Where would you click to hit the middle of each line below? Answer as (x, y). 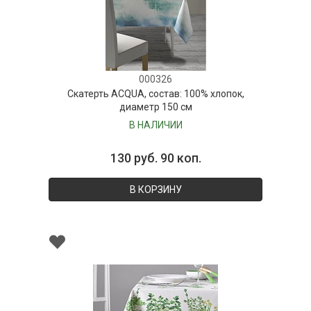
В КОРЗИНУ (155, 189)
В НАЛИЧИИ (155, 125)
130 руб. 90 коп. (155, 158)
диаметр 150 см (155, 107)
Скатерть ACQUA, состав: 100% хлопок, (155, 93)
